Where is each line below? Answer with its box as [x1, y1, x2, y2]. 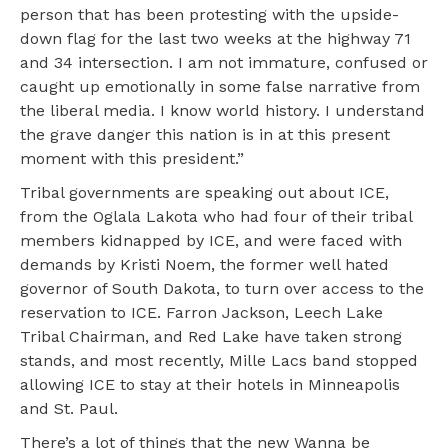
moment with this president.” [20, 149, 244, 169]
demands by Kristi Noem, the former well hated [20, 255, 389, 275]
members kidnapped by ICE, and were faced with [20, 231, 402, 251]
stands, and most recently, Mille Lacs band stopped [20, 351, 418, 371]
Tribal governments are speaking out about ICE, [20, 183, 389, 203]
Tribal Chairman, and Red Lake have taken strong [20, 327, 402, 347]
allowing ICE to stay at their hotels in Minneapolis [20, 375, 400, 395]
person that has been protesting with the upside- [20, 5, 399, 25]
